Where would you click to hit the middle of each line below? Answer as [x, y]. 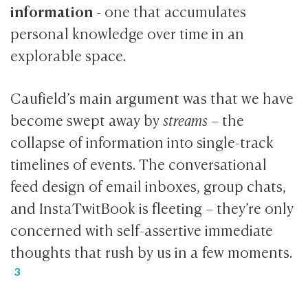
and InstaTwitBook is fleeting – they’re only [152, 208]
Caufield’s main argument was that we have [152, 98]
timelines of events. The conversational [139, 164]
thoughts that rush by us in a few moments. [152, 252]
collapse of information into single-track [142, 142]
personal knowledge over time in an [128, 32]
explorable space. [68, 54]
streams [186, 120]
